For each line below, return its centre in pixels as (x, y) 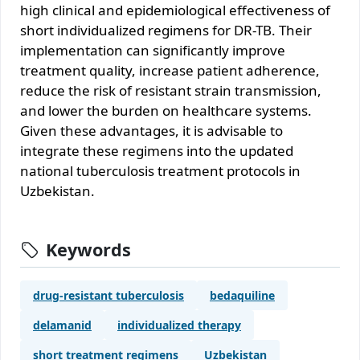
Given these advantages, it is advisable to (151, 130)
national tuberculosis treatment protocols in (160, 170)
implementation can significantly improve (153, 50)
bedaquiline (242, 295)
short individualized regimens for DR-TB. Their (166, 30)
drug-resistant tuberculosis (108, 295)
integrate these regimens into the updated (157, 150)
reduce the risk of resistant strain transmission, (171, 90)
